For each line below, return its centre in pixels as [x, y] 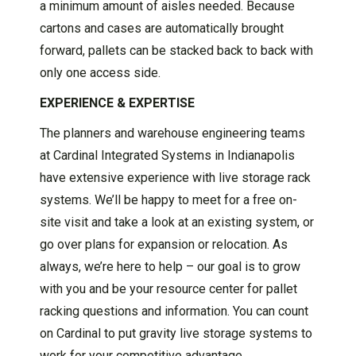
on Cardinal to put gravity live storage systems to [176, 334]
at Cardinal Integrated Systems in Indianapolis [167, 156]
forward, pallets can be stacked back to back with [176, 51]
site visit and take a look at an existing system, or [177, 222]
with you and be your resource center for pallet [168, 289]
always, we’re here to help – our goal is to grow [170, 267]
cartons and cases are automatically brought [162, 29]
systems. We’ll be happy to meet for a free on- [168, 200]
